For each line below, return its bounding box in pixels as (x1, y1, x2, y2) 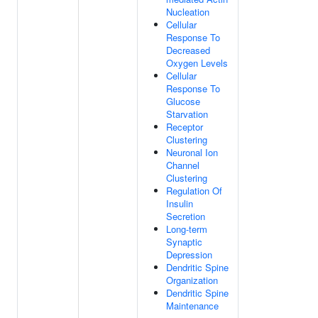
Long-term (166, 222, 207, 236)
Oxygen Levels (166, 56, 228, 70)
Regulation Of (166, 184, 222, 197)
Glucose (166, 94, 200, 108)
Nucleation (166, 5, 209, 18)
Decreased (166, 43, 210, 57)
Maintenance (166, 299, 219, 312)
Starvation (166, 107, 208, 121)
